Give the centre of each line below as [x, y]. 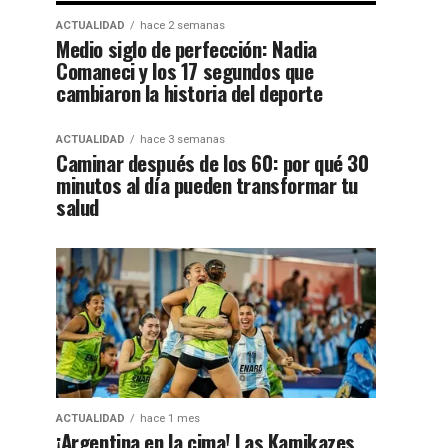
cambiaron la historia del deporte [189, 92]
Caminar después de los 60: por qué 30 [212, 162]
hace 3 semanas [182, 139]
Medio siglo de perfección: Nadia [186, 48]
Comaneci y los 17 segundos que [185, 70]
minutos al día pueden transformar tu [207, 184]
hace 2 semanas [182, 25]
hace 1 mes [170, 418]
